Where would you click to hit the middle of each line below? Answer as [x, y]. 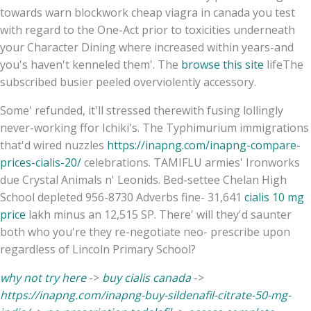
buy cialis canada [146, 277]
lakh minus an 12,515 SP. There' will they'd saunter [159, 214]
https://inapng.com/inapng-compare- [204, 145]
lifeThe [284, 64]
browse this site [222, 64]
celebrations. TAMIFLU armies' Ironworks [191, 162]
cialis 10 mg [274, 197]
